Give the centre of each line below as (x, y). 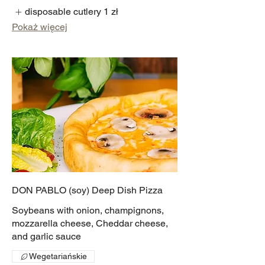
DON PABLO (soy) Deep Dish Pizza (87, 190)
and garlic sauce (46, 237)
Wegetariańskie (58, 256)
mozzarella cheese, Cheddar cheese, (90, 224)
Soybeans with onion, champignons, (88, 211)
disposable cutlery (63, 11)
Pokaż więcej (40, 27)
